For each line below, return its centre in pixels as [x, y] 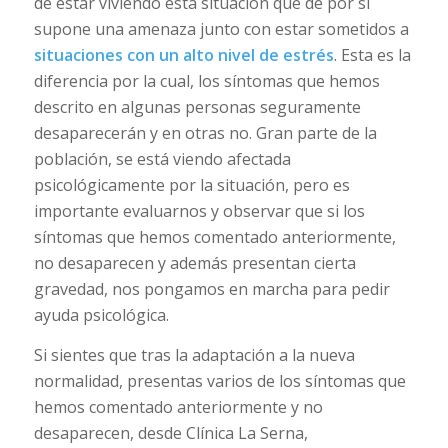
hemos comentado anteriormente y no [178, 406]
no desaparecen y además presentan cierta [194, 263]
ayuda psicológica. [101, 315]
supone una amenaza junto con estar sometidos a [221, 29]
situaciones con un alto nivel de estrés [183, 55]
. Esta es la [372, 55]
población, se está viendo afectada [162, 159]
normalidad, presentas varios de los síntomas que [219, 380]
